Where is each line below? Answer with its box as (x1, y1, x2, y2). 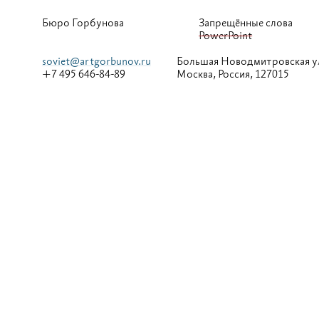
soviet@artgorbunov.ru (41, 54, 151, 69)
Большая (176, 54, 221, 69)
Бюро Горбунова (41, 16, 124, 31)
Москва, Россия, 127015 (176, 67, 289, 82)
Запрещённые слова (199, 16, 293, 31)
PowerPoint (199, 28, 253, 43)
